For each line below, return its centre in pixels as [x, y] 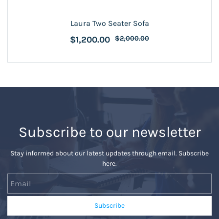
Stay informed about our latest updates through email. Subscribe [109, 153]
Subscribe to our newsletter [109, 132]
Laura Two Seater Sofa [109, 23]
